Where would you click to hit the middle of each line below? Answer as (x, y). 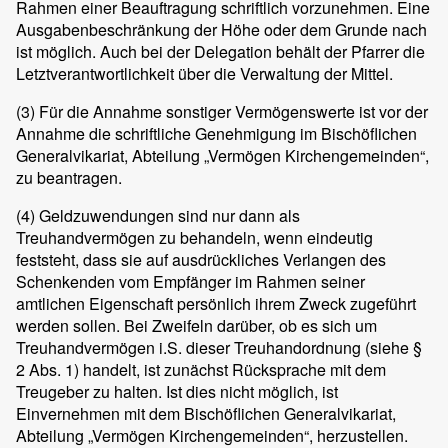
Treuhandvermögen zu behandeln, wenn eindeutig (194, 238)
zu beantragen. (69, 178)
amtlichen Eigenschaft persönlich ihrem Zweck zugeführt (216, 304)
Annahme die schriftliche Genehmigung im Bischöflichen (216, 134)
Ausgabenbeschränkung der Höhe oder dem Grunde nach (221, 30)
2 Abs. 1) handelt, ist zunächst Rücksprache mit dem (201, 370)
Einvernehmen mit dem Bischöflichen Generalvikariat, (206, 414)
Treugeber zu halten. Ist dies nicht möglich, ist (177, 392)
